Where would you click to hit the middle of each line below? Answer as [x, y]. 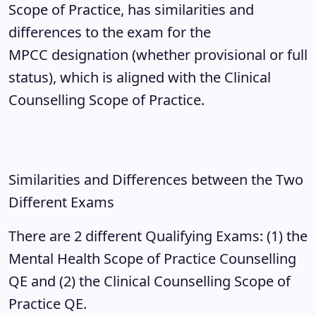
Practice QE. [51, 304]
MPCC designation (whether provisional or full [158, 55]
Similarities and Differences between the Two [156, 180]
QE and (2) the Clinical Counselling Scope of [150, 281]
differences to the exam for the [110, 32]
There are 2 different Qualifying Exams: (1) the [158, 236]
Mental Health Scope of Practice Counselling [152, 259]
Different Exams [61, 202]
